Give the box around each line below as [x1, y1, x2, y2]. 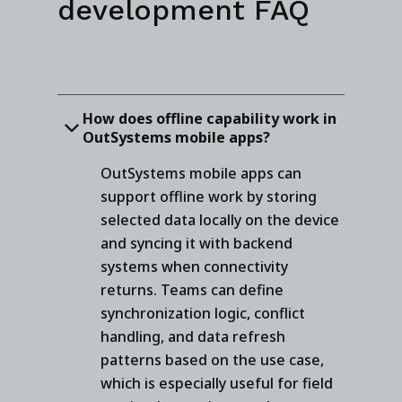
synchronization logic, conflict [100, 302, 305, 323]
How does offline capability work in [83, 108, 336, 128]
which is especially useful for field [100, 372, 333, 393]
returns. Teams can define [100, 279, 284, 300]
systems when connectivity [100, 256, 288, 276]
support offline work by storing [100, 186, 317, 206]
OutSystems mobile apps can [100, 162, 301, 183]
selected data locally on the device [100, 209, 339, 230]
